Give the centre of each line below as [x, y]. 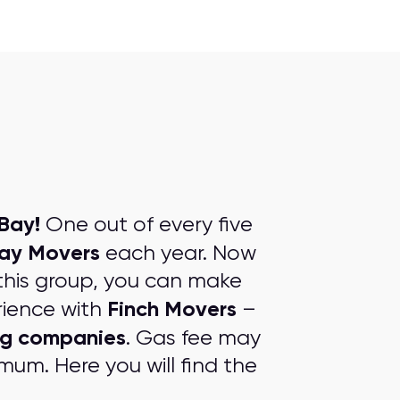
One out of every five [146, 224]
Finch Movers [171, 308]
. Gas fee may [193, 337]
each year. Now [178, 253]
